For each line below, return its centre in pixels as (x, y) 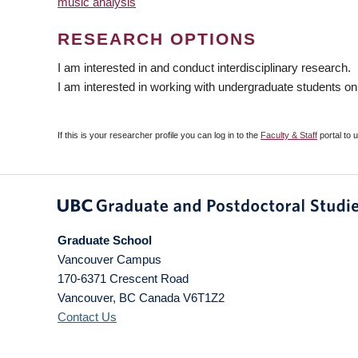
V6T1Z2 (204, 298)
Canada (159, 298)
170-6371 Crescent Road (123, 278)
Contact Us (87, 317)
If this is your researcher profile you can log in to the (159, 135)
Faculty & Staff (289, 135)
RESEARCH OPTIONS (157, 39)
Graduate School (105, 240)
